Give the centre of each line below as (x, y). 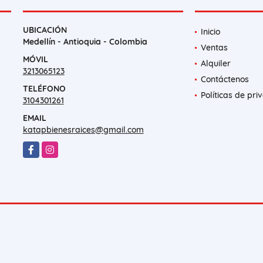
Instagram (62, 148)
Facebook (42, 148)
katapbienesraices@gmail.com (83, 130)
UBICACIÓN (45, 30)
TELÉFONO (44, 89)
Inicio (210, 32)
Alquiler (215, 64)
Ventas (214, 48)
